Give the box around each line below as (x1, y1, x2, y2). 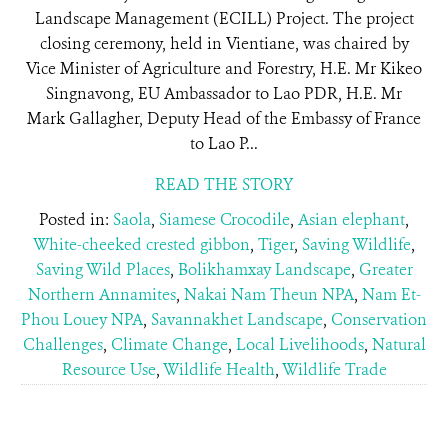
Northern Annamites (27, 284, 176, 305)
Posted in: (39, 209, 113, 230)
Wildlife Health (162, 359, 275, 380)
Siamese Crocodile (159, 209, 290, 230)
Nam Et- (361, 284, 421, 305)
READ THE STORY (155, 174, 293, 195)
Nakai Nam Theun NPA (183, 284, 354, 305)
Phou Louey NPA (21, 309, 143, 330)
